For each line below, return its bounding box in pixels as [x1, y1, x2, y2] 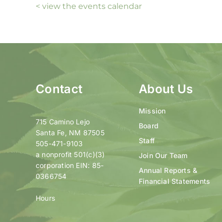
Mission [138, 107, 166, 115]
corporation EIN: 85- [35, 161, 104, 170]
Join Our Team [138, 151, 188, 160]
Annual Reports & [138, 166, 198, 175]
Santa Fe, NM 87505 [35, 128, 105, 137]
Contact [35, 82, 83, 97]
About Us [138, 82, 193, 97]
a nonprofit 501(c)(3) [35, 150, 105, 159]
